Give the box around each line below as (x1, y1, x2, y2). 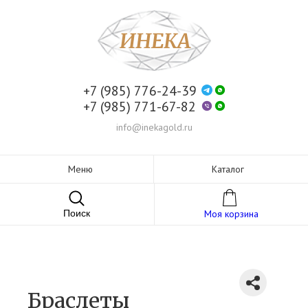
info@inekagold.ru (115, 121, 192, 133)
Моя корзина (203, 208, 258, 221)
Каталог (211, 163, 244, 175)
